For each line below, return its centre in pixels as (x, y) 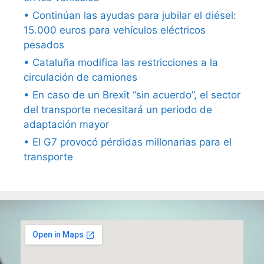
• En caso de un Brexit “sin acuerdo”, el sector (132, 95)
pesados (44, 45)
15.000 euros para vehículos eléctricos (115, 30)
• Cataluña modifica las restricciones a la (121, 62)
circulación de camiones (80, 77)
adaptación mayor (66, 124)
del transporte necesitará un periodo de (118, 110)
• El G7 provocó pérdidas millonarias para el (128, 142)
